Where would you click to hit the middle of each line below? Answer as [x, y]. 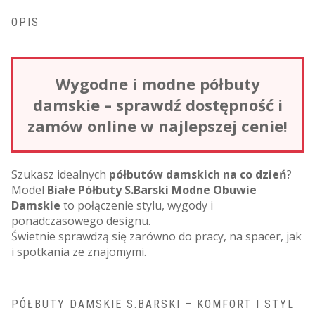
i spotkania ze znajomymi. [79, 251]
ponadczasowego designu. [81, 220]
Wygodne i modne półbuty [157, 83]
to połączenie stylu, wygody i [137, 205]
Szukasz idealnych [60, 174]
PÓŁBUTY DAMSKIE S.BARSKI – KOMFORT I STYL [153, 304]
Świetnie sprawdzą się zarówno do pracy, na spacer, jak [156, 236]
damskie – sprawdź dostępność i [157, 104]
